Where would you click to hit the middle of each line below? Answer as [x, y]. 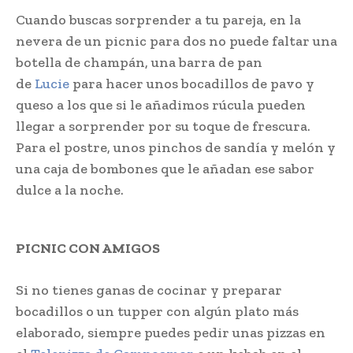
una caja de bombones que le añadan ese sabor [165, 169]
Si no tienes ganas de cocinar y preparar [149, 290]
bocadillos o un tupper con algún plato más [157, 312]
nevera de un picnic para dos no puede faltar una [176, 41]
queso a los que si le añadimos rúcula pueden [161, 105]
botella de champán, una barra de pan [139, 63]
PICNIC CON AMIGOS [89, 249]
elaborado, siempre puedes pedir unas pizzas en [171, 333]
